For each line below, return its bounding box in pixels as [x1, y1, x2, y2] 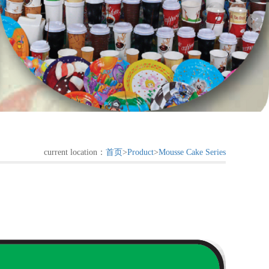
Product [127, 148, 154, 157]
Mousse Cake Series [159, 148, 226, 157]
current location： [44, 148, 106, 157]
